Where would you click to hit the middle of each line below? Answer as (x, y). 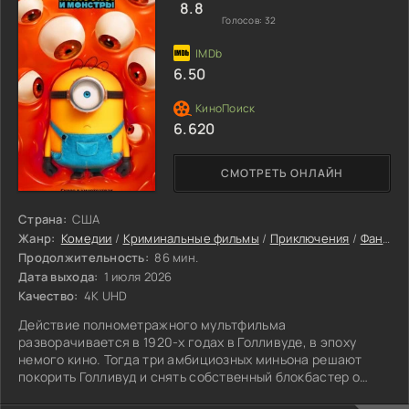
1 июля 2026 (136, 276)
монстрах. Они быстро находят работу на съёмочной (184, 393)
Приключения (309, 238)
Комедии (86, 238)
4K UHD (104, 295)
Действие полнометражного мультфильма (152, 324)
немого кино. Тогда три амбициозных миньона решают (190, 359)
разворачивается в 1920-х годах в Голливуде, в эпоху (188, 341)
